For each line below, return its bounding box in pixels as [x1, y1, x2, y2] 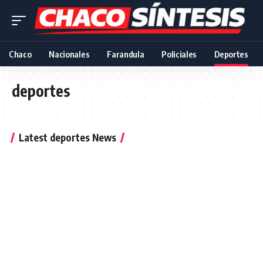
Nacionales [49, 49, 90, 59]
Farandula [107, 49, 144, 59]
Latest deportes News [19, 131, 116, 144]
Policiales [161, 49, 197, 59]
